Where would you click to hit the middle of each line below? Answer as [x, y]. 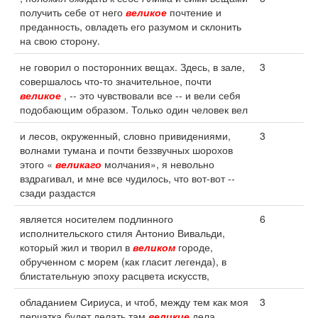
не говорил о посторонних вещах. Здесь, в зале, [132, 67]
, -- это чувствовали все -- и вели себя [151, 95]
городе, [194, 247]
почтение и [194, 12]
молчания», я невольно [158, 164]
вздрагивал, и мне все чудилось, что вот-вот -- [127, 178]
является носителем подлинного [97, 219]
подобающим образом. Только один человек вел [134, 109]
